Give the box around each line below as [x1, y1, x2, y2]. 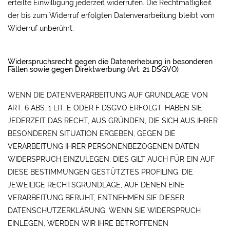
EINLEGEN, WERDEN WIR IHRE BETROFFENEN [8, 219, 168, 227]
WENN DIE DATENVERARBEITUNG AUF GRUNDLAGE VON [8, 91, 208, 99]
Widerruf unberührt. [8, 24, 74, 32]
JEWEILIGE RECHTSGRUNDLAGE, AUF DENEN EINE [8, 181, 185, 189]
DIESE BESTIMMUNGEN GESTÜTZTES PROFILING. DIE [8, 168, 193, 176]
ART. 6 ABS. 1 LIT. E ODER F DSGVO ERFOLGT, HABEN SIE [8, 104, 202, 112]
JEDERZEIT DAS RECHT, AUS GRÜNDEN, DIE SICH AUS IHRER [8, 117, 218, 125]
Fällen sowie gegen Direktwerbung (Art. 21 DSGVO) [8, 65, 179, 73]
